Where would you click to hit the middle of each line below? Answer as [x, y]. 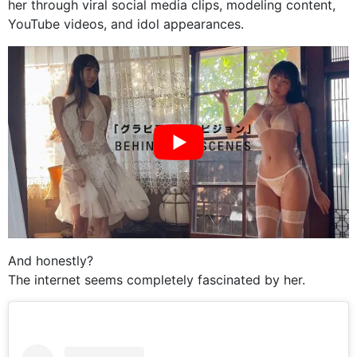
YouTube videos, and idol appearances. [126, 24]
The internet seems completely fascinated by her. [157, 279]
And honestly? [51, 260]
